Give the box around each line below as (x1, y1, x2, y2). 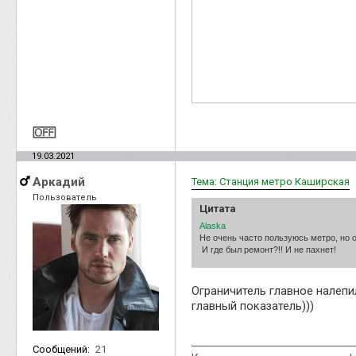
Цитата (199, 202, 236, 215)
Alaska (199, 220, 226, 230)
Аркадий (33, 174, 85, 189)
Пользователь (33, 192, 97, 203)
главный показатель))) (192, 298, 314, 313)
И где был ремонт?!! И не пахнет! (199, 244, 336, 254)
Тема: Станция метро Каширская (192, 175, 350, 188)
